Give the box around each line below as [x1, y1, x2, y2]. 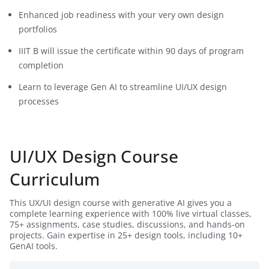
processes [19, 95, 59, 107]
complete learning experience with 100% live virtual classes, [10, 207, 252, 219]
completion [19, 59, 64, 71]
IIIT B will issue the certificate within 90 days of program [19, 44, 244, 56]
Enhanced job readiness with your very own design [19, 8, 224, 20]
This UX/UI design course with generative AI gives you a [10, 196, 232, 208]
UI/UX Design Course [10, 144, 179, 168]
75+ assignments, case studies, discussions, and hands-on [10, 218, 245, 230]
